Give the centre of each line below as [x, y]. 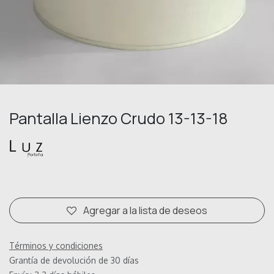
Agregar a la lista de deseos [145, 211]
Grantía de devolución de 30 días [74, 261]
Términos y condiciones [56, 246]
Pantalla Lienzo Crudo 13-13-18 [118, 119]
